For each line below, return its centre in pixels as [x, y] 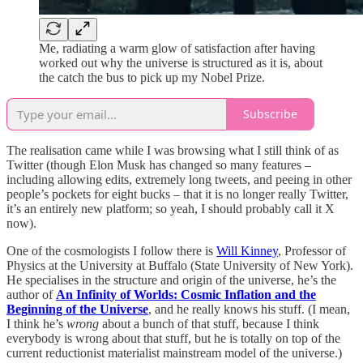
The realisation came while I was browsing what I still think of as [173, 150]
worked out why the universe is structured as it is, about [181, 62]
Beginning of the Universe [77, 309]
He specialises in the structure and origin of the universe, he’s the [171, 280]
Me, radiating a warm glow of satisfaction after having [177, 48]
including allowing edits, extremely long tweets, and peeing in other [179, 179]
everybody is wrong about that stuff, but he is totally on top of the [173, 338]
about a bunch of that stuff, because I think [209, 323]
